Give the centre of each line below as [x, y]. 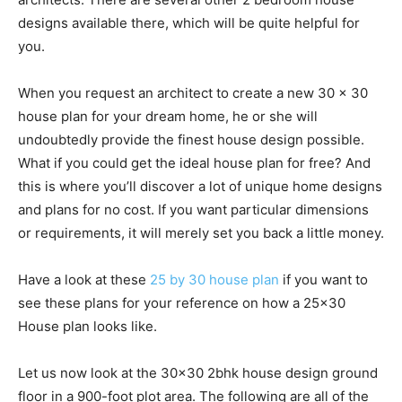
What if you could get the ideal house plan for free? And [194, 163]
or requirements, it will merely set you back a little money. [201, 233]
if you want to [323, 280]
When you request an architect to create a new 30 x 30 [193, 93]
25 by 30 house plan [214, 280]
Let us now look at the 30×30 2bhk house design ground [198, 373]
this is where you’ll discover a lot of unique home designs [200, 187]
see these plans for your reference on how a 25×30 [182, 303]
